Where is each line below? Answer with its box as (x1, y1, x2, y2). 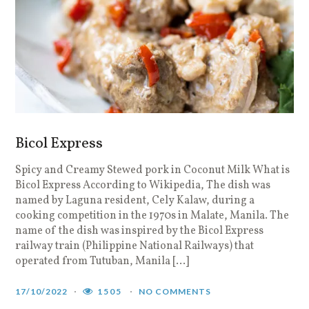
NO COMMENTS (139, 286, 212, 297)
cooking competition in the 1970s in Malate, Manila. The (15, 208, 290, 223)
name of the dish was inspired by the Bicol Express (15, 223, 264, 239)
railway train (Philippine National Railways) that (15, 239, 255, 254)
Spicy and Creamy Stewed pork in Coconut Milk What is (15, 163, 290, 178)
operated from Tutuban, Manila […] (15, 254, 190, 269)
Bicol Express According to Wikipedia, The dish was (15, 178, 271, 193)
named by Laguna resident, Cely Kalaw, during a (15, 193, 255, 208)
